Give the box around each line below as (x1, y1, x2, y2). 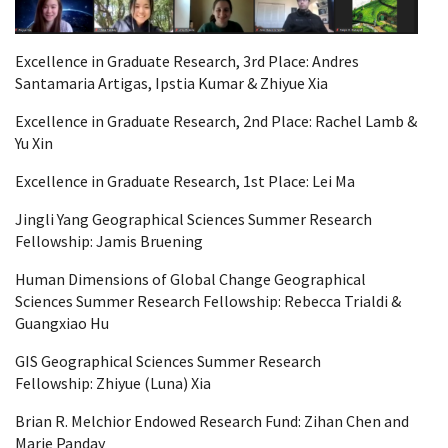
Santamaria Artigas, (15, 72, 155, 93)
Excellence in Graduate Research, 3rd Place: (15, 50, 312, 71)
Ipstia (155, 72, 195, 93)
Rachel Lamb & (315, 110, 417, 131)
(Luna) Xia (141, 372, 211, 393)
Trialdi (344, 290, 388, 311)
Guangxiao (15, 312, 87, 333)
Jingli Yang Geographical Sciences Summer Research (15, 208, 372, 229)
